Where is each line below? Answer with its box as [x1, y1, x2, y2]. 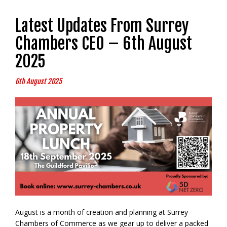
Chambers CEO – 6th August [15, 33, 192, 54]
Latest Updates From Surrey [15, 16, 189, 36]
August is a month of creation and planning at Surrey [15, 207, 188, 217]
